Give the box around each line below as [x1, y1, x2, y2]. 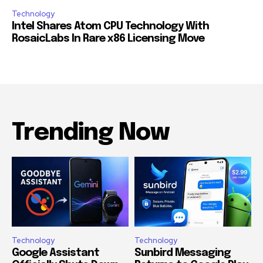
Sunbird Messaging [134, 248, 231, 259]
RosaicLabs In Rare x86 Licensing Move [12, 33, 204, 44]
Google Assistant [12, 248, 99, 259]
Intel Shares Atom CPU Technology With [12, 21, 209, 32]
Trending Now [12, 120, 169, 145]
